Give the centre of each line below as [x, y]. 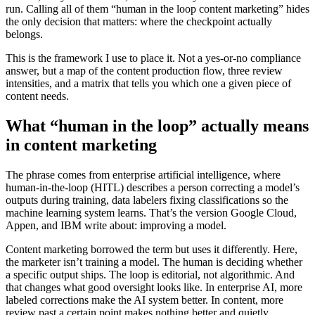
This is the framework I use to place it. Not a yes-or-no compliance [153, 58]
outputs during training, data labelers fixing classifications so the [147, 200]
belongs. [24, 34]
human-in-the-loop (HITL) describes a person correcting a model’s [153, 187]
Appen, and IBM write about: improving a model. [116, 225]
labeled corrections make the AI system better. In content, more [144, 300]
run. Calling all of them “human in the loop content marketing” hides [157, 8]
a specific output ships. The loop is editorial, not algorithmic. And [150, 274]
